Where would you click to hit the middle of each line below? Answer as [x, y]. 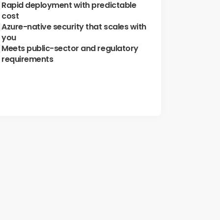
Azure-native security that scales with [74, 27]
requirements [27, 59]
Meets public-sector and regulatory [70, 48]
